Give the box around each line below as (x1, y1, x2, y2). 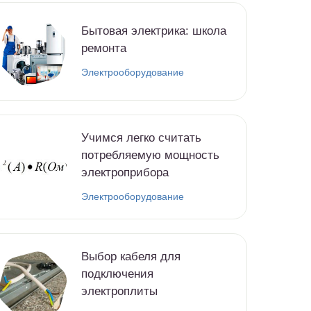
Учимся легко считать (81, 131, 201, 145)
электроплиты (81, 285, 158, 299)
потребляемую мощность (81, 149, 219, 162)
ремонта (81, 42, 126, 56)
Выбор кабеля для (81, 250, 180, 264)
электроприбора (81, 166, 169, 180)
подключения (81, 267, 153, 281)
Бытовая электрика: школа (81, 24, 226, 38)
